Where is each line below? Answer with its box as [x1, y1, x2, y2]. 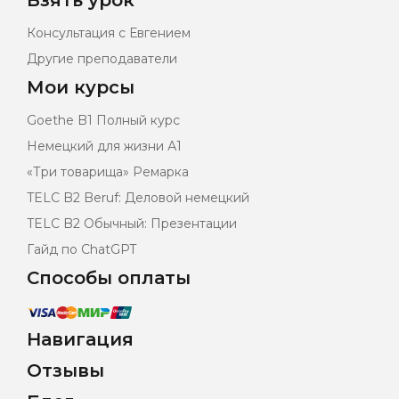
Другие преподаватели [27, 51, 177, 68]
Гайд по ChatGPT [27, 241, 136, 258]
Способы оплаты [27, 267, 191, 289]
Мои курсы [27, 77, 134, 99]
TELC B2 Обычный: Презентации [27, 216, 237, 232]
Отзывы [27, 360, 104, 382]
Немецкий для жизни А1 [27, 138, 182, 155]
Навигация [27, 329, 134, 351]
